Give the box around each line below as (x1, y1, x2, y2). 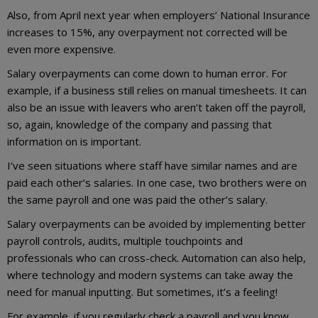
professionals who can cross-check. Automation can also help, (7, 250, 306, 265)
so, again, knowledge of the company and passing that (7, 116, 272, 131)
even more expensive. (7, 41, 116, 56)
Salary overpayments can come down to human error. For (7, 65, 287, 80)
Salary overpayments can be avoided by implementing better (7, 216, 306, 231)
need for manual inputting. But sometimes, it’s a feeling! (7, 284, 280, 299)
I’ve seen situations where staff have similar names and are (7, 158, 297, 172)
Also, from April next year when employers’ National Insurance (7, 7, 310, 22)
